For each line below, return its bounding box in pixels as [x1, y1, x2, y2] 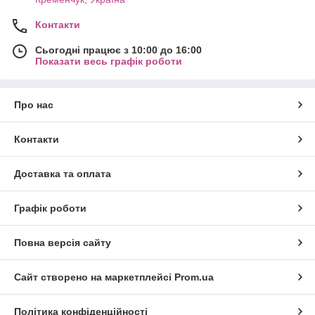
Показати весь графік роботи [35, 55, 182, 67]
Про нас [14, 98, 53, 110]
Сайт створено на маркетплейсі [14, 271, 174, 283]
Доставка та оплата [14, 167, 111, 179]
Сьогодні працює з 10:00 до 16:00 [35, 44, 202, 56]
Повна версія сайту [14, 236, 111, 248]
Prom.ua [174, 271, 214, 283]
